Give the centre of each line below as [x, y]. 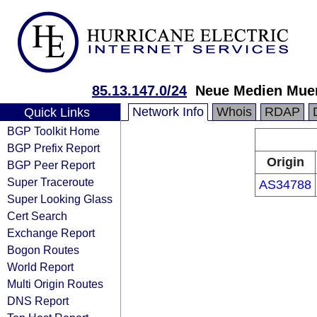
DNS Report [38, 301]
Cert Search [37, 216]
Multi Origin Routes [55, 284]
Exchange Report [51, 233]
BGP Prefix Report [53, 148]
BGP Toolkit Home [53, 131]
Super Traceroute [51, 182]
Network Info [168, 112]
